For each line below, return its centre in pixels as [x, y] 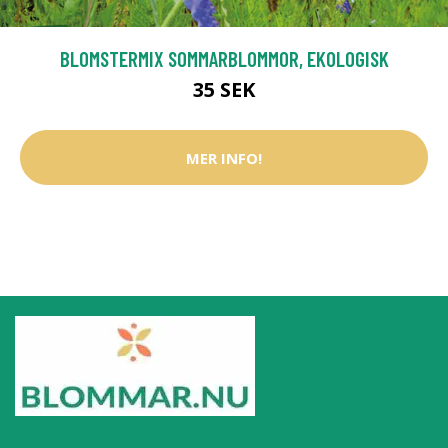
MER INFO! [224, 157]
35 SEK [224, 90]
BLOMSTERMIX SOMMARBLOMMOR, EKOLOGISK [224, 59]
